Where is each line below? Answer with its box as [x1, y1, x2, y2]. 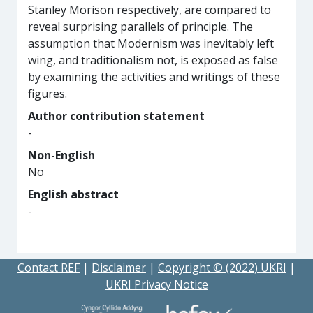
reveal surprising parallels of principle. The [28, 19, 253, 34]
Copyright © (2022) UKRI [158, 260, 286, 275]
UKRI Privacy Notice [105, 277, 208, 292]
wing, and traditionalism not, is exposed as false [28, 52, 278, 68]
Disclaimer [92, 260, 146, 275]
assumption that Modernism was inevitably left [28, 36, 274, 51]
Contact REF [17, 260, 80, 275]
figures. [28, 86, 67, 101]
